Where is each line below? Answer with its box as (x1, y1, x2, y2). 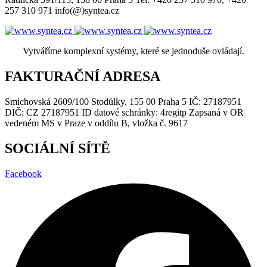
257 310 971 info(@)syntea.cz (5, 5, 119, 16)
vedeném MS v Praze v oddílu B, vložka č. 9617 (5, 118, 188, 129)
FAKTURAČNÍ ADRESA (5, 69, 160, 85)
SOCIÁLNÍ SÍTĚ (5, 140, 110, 156)
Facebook (5, 168, 42, 179)
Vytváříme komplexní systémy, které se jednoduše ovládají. (23, 46, 244, 57)
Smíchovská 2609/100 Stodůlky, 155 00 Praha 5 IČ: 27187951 (5, 97, 241, 107)
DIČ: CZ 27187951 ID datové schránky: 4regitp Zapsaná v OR (5, 107, 244, 118)
